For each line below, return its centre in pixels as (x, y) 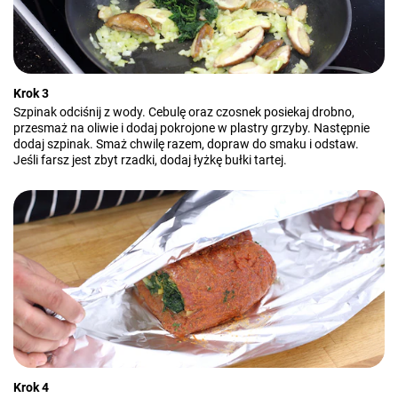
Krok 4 (31, 387)
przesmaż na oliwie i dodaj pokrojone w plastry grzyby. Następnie (191, 128)
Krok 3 (31, 93)
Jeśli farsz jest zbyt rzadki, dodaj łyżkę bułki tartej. (150, 160)
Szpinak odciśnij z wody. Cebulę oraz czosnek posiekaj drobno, (184, 112)
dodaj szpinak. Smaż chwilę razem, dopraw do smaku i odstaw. (186, 144)
